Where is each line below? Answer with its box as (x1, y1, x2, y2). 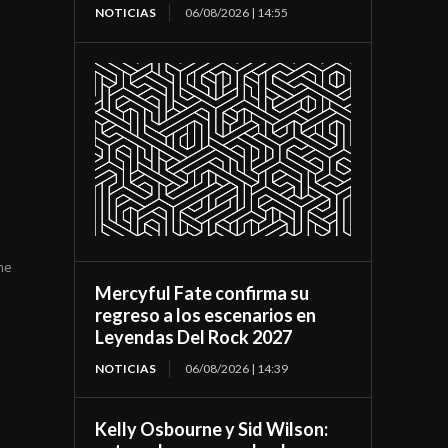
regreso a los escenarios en (95, 303, 317, 326)
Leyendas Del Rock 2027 (95, 325, 293, 348)
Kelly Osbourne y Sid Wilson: (95, 417, 329, 440)
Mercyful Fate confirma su (95, 281, 310, 304)
